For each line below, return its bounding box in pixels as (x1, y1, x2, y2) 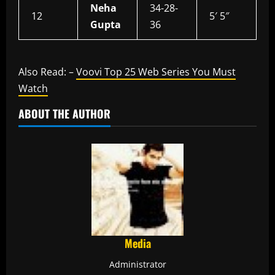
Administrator (109, 258, 166, 271)
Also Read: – (18, 65, 76, 79)
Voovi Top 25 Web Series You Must (76, 65, 236, 79)
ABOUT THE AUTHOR (18, 106, 110, 122)
